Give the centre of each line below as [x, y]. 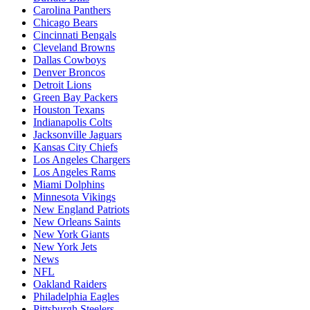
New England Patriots [81, 210]
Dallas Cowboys [70, 60]
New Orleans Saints [77, 222]
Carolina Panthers [72, 10]
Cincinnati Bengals [75, 35]
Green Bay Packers [75, 98]
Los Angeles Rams [74, 172]
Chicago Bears [65, 23]
